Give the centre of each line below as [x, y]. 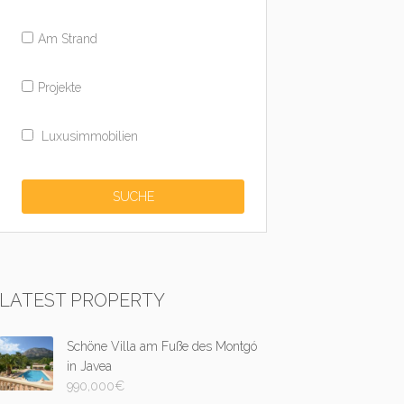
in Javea [90, 366]
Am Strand [68, 39]
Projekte [60, 87]
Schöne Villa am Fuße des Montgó [162, 346]
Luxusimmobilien [88, 136]
